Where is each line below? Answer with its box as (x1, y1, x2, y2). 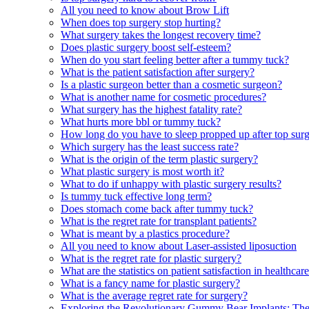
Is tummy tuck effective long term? (61, 190, 212, 203)
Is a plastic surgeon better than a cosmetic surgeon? (61, 79, 282, 91)
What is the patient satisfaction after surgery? (61, 66, 255, 79)
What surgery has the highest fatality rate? (61, 103, 242, 116)
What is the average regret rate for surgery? (61, 290, 248, 302)
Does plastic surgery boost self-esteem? (61, 41, 231, 54)
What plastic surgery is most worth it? (61, 166, 224, 178)
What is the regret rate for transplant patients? (61, 215, 257, 228)
